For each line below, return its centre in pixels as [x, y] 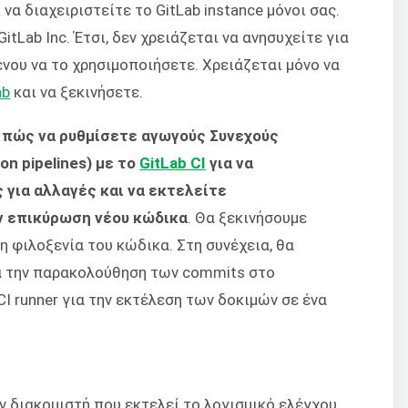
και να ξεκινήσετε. [77, 92]
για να [230, 163]
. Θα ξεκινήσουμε [248, 218]
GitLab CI [173, 163]
